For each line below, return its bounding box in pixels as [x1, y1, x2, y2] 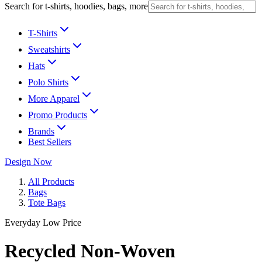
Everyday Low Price [5, 218, 81, 227]
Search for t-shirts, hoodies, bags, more [5, 1, 148, 11]
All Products [28, 177, 74, 187]
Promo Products [28, 110, 87, 120]
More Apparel [28, 94, 80, 104]
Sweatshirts [28, 44, 70, 54]
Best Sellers [28, 137, 71, 147]
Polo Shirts [28, 77, 68, 87]
